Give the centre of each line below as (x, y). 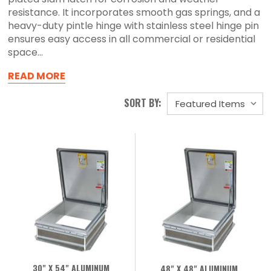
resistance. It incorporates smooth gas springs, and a (134, 13)
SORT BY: (142, 103)
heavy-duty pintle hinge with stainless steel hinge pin (134, 26)
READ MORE (37, 76)
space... (26, 53)
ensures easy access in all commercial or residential (132, 39)
